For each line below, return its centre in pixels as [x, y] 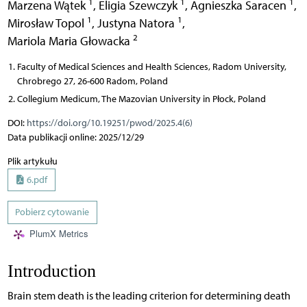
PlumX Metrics [59, 234]
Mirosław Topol [47, 23]
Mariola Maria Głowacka [70, 40]
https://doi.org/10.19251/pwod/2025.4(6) [109, 123]
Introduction [51, 271]
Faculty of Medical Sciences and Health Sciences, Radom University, [151, 66]
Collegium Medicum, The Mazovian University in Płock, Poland [141, 99]
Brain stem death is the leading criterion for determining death [149, 295]
